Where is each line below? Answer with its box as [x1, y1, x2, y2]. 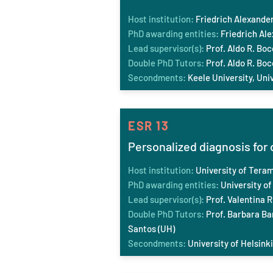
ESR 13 [128, 118, 169, 133]
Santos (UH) [128, 223, 175, 234]
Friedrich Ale [194, 13, 247, 24]
